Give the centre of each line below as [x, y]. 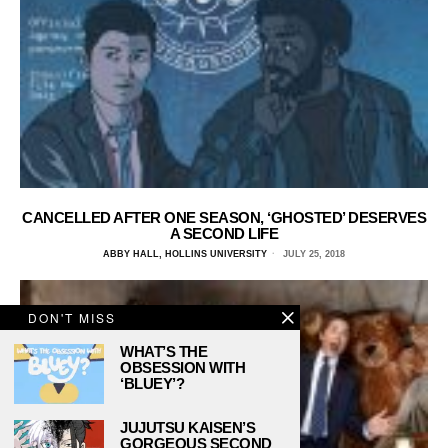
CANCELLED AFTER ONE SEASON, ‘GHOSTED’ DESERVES [224, 217]
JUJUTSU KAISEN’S [187, 427]
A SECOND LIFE [224, 233]
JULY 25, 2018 [312, 253]
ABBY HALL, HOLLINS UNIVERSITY [185, 253]
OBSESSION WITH [182, 367]
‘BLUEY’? [152, 383]
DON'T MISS [72, 317]
